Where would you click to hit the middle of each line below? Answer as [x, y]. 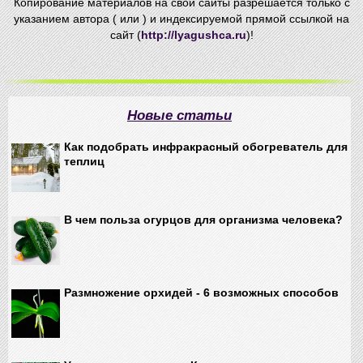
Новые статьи [179, 115]
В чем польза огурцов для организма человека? [203, 220]
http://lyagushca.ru [193, 35]
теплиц [84, 161]
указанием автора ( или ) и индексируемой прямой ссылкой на [181, 19]
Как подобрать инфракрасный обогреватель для [206, 147]
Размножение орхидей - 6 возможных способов [201, 293]
